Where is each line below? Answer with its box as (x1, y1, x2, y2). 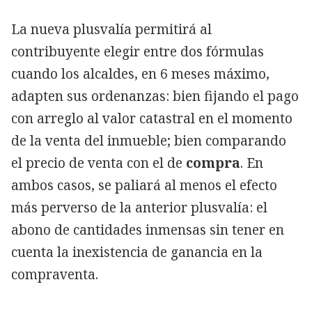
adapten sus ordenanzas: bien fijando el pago (11, 86, 299, 105)
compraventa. (11, 265, 98, 283)
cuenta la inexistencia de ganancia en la (11, 242, 263, 261)
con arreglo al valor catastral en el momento (11, 109, 292, 127)
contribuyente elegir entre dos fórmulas (11, 42, 264, 61)
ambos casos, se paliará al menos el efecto (11, 175, 277, 194)
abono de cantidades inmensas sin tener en (11, 220, 284, 239)
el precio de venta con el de (11, 153, 186, 172)
